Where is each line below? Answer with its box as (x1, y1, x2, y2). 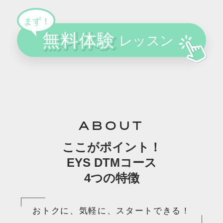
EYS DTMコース (66, 155, 157, 169)
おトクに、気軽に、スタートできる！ (32, 206, 191, 216)
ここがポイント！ (62, 140, 161, 154)
